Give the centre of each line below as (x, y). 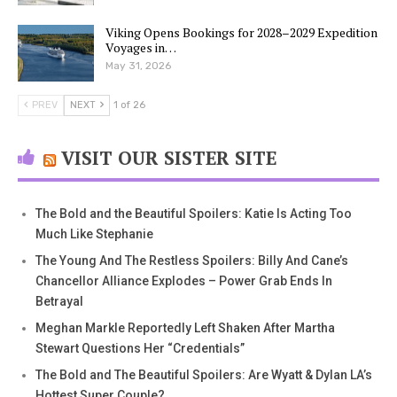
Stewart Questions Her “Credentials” (140, 348)
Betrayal (59, 301)
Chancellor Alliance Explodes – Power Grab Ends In (184, 280)
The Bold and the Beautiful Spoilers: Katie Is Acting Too (194, 213)
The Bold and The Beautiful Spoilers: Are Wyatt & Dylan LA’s (204, 374)
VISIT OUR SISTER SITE (169, 157)
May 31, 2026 (138, 66)
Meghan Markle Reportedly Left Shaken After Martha (185, 327)
